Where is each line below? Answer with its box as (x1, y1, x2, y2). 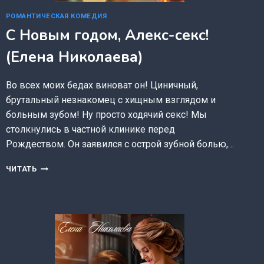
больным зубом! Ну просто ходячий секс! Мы (5, 108, 207, 120)
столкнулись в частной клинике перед (5, 123, 175, 135)
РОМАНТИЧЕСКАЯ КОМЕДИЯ (5, 12, 107, 21)
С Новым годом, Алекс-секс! (5, 25, 209, 45)
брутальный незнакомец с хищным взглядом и (5, 94, 216, 105)
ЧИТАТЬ (5, 164, 37, 173)
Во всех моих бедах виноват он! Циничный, (5, 79, 198, 91)
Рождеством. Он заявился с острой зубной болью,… (5, 138, 234, 150)
